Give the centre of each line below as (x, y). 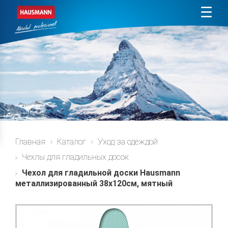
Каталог (72, 141)
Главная (30, 141)
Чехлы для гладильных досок (75, 157)
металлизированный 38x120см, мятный (94, 183)
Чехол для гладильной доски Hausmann (101, 173)
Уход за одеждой (128, 141)
